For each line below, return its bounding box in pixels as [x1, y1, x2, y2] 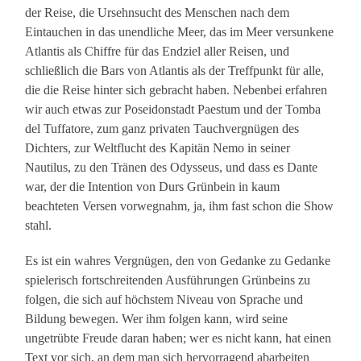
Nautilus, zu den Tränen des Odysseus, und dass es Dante [25, 160, 318, 175]
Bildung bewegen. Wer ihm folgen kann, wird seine [25, 312, 288, 326]
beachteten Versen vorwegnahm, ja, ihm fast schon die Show [25, 199, 334, 214]
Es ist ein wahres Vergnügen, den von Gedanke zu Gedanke [25, 254, 331, 268]
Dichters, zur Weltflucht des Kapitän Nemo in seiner [25, 141, 291, 156]
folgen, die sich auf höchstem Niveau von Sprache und [25, 293, 304, 307]
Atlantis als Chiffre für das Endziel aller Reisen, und [25, 44, 290, 59]
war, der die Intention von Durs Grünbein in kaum [25, 180, 280, 194]
